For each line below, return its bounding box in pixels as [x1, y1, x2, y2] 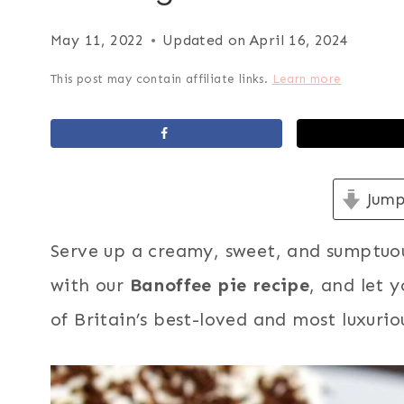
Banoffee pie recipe [129, 274, 310, 296]
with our [50, 274, 130, 296]
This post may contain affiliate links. [50, 72, 272, 86]
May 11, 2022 [50, 32, 144, 49]
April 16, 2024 [249, 32, 349, 49]
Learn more [271, 72, 342, 86]
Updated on [161, 32, 246, 49]
